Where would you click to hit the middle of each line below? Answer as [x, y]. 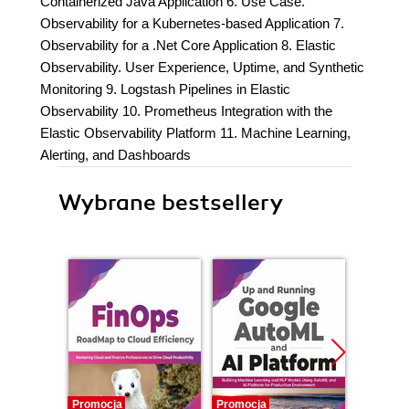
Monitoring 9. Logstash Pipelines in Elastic [165, 89]
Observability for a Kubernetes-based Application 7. [192, 23]
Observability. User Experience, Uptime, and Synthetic [202, 67]
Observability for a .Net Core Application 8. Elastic [188, 45]
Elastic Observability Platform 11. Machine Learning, [195, 133]
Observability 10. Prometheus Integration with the [186, 111]
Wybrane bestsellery [171, 203]
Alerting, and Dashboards [115, 155]
